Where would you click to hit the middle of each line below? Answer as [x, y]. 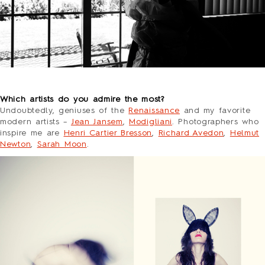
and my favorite [215, 111]
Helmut [245, 133]
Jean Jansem [97, 122]
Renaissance [154, 111]
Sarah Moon [62, 145]
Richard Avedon [191, 133]
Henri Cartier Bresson [108, 133]
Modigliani [151, 122]
